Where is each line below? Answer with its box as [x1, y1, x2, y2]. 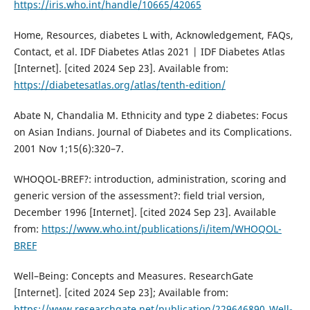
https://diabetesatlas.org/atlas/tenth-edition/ [13, 77, 226, 91]
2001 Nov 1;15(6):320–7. [13, 141, 124, 155]
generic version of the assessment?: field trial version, [13, 188, 265, 202]
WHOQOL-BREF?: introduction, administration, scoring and [13, 172, 286, 185]
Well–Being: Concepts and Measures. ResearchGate [13, 268, 253, 282]
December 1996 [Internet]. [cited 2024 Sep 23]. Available [13, 205, 276, 219]
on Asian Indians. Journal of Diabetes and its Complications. [13, 125, 292, 138]
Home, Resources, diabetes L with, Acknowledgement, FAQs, [13, 28, 293, 42]
